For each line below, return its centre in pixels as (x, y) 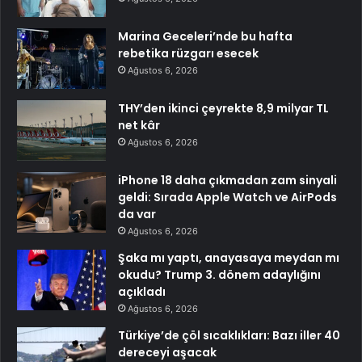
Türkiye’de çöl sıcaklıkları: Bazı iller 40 (229, 336)
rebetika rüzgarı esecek (188, 54)
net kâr (139, 126)
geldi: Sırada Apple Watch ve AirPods (227, 198)
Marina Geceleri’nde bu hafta (205, 37)
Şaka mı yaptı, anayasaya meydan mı (229, 258)
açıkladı (142, 292)
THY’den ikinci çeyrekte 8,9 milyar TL (223, 109)
